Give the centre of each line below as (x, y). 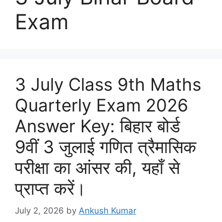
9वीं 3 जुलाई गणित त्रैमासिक (106, 147)
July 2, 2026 (39, 210)
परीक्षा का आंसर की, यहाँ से (97, 167)
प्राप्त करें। (51, 188)
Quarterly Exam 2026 (102, 105)
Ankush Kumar (108, 210)
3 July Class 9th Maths (108, 84)
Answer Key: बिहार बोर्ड (97, 126)
